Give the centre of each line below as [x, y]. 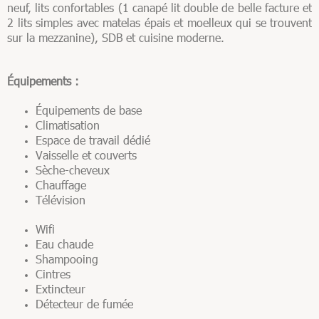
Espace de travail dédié [93, 140]
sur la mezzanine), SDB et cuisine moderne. [116, 37]
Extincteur [61, 289]
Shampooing [67, 259]
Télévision [61, 200]
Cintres [53, 274]
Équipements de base [90, 110]
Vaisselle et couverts [86, 155]
